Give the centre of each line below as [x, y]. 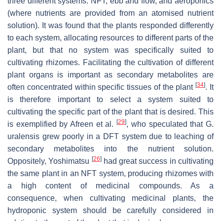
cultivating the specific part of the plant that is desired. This [110, 111]
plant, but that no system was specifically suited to [110, 50]
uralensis [23, 136]
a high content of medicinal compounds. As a [110, 185]
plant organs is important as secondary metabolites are [110, 74]
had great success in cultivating [158, 161]
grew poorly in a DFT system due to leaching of [127, 136]
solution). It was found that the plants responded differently [110, 25]
